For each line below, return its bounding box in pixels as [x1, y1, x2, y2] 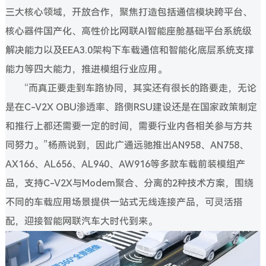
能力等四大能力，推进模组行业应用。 [5, 64, 167, 75]
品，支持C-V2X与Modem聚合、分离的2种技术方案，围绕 [5, 178, 254, 189]
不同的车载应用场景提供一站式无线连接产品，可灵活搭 [5, 197, 243, 208]
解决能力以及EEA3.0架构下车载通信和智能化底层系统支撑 [5, 45, 254, 56]
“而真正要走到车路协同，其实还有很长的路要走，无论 [24, 83, 256, 94]
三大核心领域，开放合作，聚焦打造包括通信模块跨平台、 [5, 7, 252, 18]
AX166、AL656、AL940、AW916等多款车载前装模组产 [5, 159, 245, 170]
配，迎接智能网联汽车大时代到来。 [5, 216, 157, 227]
